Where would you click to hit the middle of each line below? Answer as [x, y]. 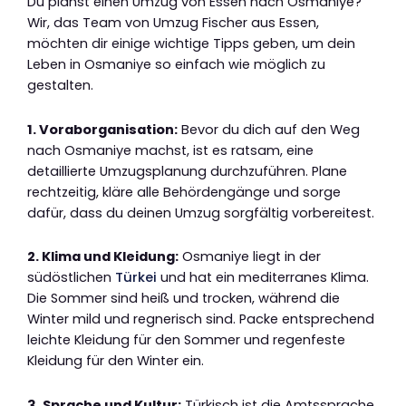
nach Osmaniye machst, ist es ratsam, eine [170, 150]
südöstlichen [71, 278]
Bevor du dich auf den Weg [269, 129]
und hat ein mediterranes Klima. [263, 278]
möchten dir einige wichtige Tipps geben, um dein [191, 44]
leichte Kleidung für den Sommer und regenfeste [186, 340]
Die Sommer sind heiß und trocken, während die [184, 299]
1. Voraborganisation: [102, 129]
